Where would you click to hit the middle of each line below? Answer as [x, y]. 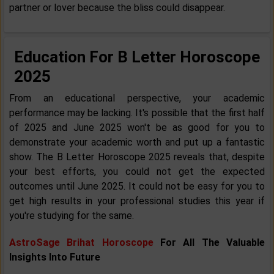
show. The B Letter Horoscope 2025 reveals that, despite [137, 157]
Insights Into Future [55, 257]
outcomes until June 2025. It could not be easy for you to [137, 187]
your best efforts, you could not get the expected [137, 172]
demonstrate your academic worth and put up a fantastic [137, 143]
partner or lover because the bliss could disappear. [117, 8]
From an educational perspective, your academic [137, 98]
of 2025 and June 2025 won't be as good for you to [137, 128]
